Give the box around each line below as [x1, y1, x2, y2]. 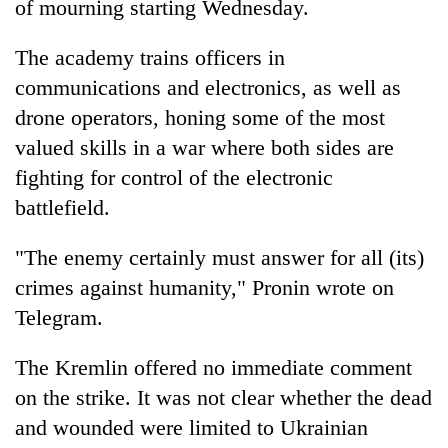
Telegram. [15, 304, 103, 330]
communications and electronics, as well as [15, 74, 401, 100]
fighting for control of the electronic [15, 164, 333, 190]
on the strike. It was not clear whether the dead [15, 384, 432, 410]
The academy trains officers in [15, 44, 285, 70]
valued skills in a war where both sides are [15, 134, 394, 160]
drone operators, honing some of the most [15, 104, 385, 130]
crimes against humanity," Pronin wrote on [15, 274, 394, 300]
